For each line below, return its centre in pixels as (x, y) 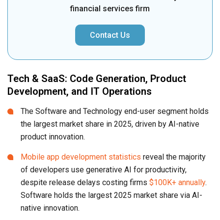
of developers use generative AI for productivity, (104, 169)
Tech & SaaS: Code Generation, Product (97, 78)
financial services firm (110, 8)
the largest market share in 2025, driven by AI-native (110, 124)
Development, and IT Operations (80, 91)
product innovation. (53, 137)
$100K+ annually (177, 182)
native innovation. (50, 208)
